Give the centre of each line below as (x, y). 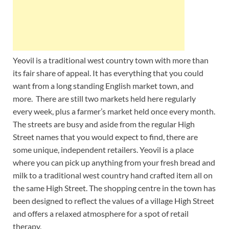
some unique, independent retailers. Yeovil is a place (103, 149)
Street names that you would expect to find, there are (105, 136)
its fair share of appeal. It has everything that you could (108, 73)
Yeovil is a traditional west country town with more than (111, 60)
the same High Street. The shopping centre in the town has (114, 188)
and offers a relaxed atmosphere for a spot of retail (101, 213)
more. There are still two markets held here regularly (104, 98)
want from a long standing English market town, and (103, 85)
